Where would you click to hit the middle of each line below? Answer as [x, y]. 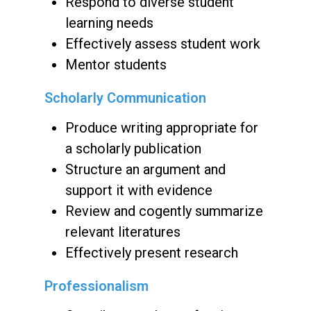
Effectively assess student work [163, 43]
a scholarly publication [133, 148]
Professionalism [96, 286]
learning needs [109, 23]
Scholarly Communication [125, 98]
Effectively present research [152, 252]
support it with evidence [139, 190]
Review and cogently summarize [164, 211]
